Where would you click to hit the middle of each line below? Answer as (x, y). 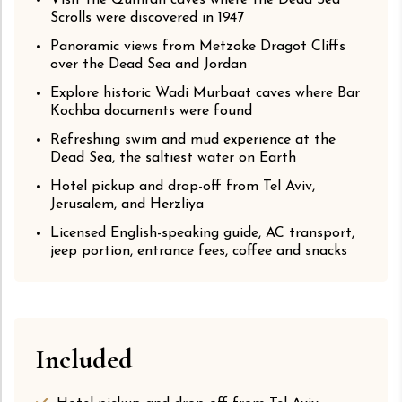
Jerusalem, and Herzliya (127, 205)
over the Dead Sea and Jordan (149, 65)
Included (84, 360)
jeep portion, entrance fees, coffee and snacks (199, 252)
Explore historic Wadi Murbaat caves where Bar (205, 94)
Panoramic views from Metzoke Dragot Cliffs (198, 47)
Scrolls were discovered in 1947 (147, 18)
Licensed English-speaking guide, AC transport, (202, 234)
